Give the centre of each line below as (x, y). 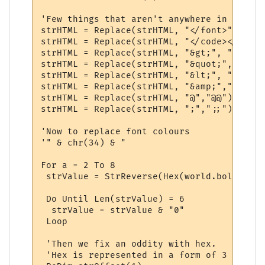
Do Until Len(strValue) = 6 (113, 199)
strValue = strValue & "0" (113, 210)
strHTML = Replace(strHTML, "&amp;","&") (145, 86)
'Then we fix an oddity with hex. (129, 244)
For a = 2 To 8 (78, 165)
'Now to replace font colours (116, 131)
